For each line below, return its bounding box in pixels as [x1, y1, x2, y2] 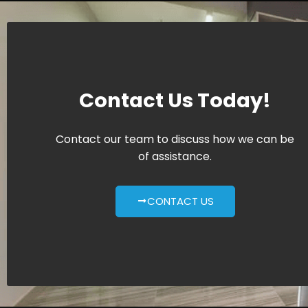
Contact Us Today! [79, 87, 272, 114]
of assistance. [138, 148, 212, 164]
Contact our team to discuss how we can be [56, 131, 295, 147]
